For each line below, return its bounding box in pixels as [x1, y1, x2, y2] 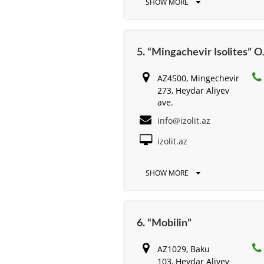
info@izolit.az [157, 114, 210, 126]
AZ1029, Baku [157, 243, 210, 255]
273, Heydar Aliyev [157, 84, 229, 96]
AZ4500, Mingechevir [157, 72, 239, 84]
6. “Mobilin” [137, 217, 192, 229]
